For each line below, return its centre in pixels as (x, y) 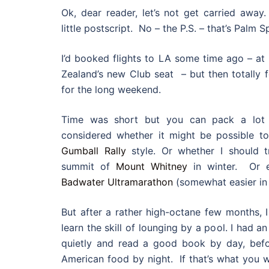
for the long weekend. (111, 89)
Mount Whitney (152, 166)
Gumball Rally (94, 151)
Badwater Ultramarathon (117, 182)
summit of (89, 166)
